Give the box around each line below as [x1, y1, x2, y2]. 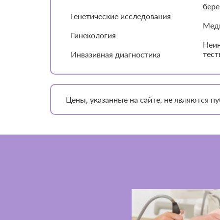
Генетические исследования [71, 11, 171, 21]
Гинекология [71, 30, 116, 40]
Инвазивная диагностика [71, 50, 161, 59]
